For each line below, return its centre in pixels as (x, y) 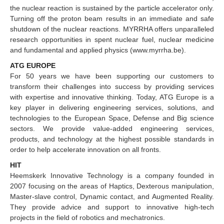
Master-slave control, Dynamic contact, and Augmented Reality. (112, 196)
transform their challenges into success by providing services (112, 86)
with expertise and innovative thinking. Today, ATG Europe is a (112, 97)
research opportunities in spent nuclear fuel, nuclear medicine (112, 39)
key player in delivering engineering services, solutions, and (112, 107)
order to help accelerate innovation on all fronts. (85, 149)
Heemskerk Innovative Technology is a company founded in (112, 175)
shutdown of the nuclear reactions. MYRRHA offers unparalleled (112, 29)
